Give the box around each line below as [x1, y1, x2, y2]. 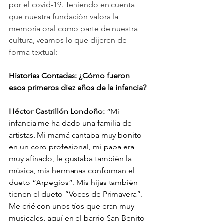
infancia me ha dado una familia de [9, 118, 134, 128]
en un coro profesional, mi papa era [9, 142, 136, 151]
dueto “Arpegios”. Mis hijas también [9, 177, 140, 187]
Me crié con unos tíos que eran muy [9, 201, 136, 211]
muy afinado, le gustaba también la [9, 153, 134, 163]
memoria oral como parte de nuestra [9, 23, 140, 33]
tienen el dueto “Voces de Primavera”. [9, 189, 145, 199]
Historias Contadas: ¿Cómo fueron [9, 71, 132, 80]
